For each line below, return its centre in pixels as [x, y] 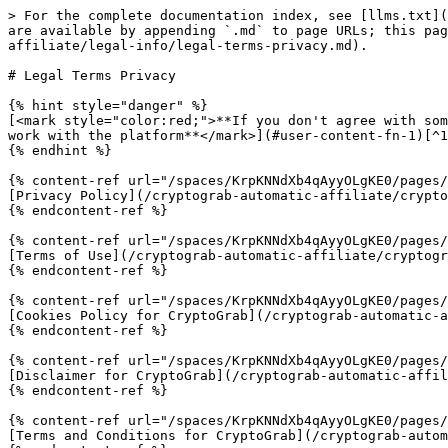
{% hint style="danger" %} [108, 105]
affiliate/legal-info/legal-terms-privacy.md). [188, 45]
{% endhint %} [60, 150]
